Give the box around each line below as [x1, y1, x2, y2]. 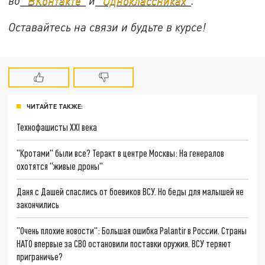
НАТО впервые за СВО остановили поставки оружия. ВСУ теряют [17, 238, 232, 250]
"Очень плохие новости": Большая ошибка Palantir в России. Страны [17, 225, 247, 237]
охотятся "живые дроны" [17, 160, 104, 172]
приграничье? [17, 251, 63, 263]
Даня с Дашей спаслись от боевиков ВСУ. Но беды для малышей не [17, 186, 244, 198]
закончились [17, 199, 60, 211]
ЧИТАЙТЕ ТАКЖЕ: [27, 102, 83, 111]
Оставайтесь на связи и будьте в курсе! [8, 20, 206, 34]
